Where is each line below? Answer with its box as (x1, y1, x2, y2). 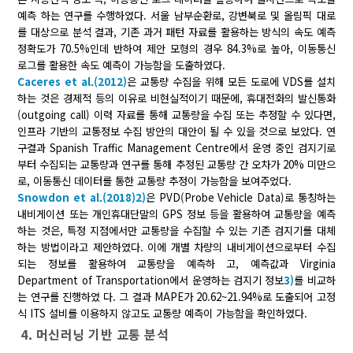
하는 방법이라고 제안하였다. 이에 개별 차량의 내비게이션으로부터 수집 (17, 240, 336, 255)
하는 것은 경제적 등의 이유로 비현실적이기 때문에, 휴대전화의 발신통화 (17, 91, 336, 106)
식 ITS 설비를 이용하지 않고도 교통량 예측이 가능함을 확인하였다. (17, 306, 308, 321)
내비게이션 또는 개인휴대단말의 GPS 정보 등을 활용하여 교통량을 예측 (17, 206, 336, 222)
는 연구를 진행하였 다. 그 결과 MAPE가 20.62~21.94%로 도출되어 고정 (17, 289, 336, 305)
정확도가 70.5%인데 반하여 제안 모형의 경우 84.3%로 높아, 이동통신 (17, 41, 336, 57)
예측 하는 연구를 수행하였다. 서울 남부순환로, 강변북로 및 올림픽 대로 (17, 8, 336, 24)
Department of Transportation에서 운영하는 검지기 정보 (17, 273, 284, 288)
